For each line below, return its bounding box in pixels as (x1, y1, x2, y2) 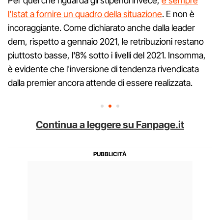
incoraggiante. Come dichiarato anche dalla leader (8, 22, 195, 33)
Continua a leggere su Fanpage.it (36, 118, 184, 131)
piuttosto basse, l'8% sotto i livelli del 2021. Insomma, (8, 50, 206, 60)
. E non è (162, 8, 194, 19)
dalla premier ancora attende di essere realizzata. (8, 77, 192, 88)
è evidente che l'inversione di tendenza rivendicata (8, 63, 199, 74)
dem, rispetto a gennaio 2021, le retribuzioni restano (8, 36, 204, 47)
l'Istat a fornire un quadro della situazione (8, 8, 162, 19)
